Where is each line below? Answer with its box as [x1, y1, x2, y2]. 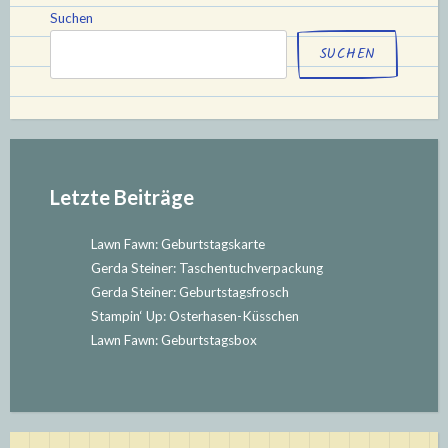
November [165, 27, 244, 57]
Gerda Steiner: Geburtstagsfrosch [90, 283, 289, 300]
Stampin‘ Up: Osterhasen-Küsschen [90, 307, 299, 324]
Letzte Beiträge [50, 184, 194, 209]
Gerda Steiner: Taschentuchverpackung [90, 259, 323, 276]
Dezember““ [165, 91, 262, 121]
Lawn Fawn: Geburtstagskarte [90, 235, 265, 252]
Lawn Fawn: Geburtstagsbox [90, 331, 257, 348]
